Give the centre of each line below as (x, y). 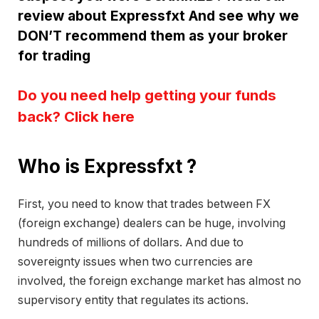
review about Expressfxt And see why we (158, 15)
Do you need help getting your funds (147, 95)
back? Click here (76, 117)
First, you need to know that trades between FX (144, 204)
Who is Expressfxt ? (107, 167)
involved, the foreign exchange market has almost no (159, 281)
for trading (54, 55)
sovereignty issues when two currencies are (135, 261)
